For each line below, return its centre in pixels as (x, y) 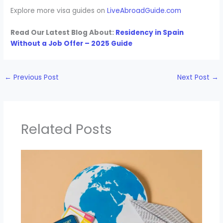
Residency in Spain (150, 33)
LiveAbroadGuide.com (144, 11)
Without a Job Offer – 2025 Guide (72, 44)
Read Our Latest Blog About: (63, 33)
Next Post (194, 78)
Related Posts (66, 129)
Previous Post (35, 78)
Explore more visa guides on (59, 11)
